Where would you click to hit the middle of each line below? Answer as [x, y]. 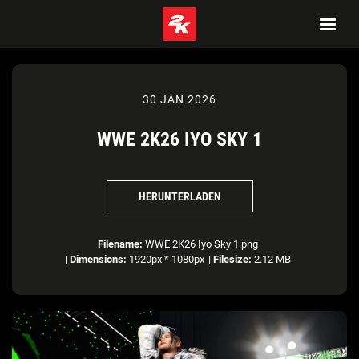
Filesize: [232, 259]
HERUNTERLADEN [179, 196]
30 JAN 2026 [179, 99]
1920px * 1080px [165, 259]
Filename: [120, 244]
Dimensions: [98, 259]
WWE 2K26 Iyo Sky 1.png [200, 244]
